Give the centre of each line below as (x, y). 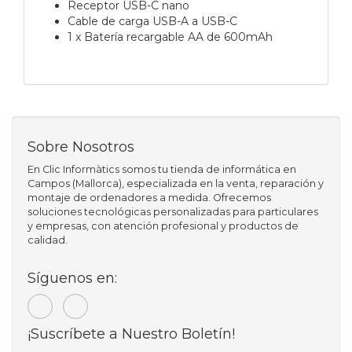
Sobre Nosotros (81, 147)
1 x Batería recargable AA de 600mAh (170, 37)
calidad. (48, 240)
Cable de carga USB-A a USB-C (152, 21)
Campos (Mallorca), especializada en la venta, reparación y (176, 183)
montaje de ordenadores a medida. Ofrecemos (149, 197)
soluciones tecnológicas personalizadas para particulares (173, 211)
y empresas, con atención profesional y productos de (163, 225)
